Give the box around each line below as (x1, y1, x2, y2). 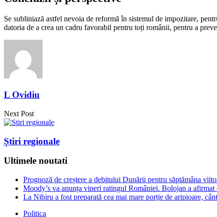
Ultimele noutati (4, 155, 67, 166)
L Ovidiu (4, 90, 40, 100)
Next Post (4, 109, 34, 118)
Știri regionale (4, 136, 60, 146)
